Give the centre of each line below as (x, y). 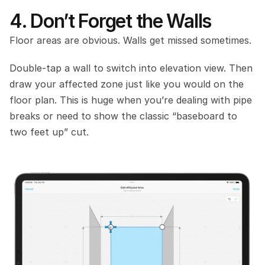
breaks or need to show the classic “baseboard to (123, 116)
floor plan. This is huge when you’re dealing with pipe (131, 100)
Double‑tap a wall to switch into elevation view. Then (131, 68)
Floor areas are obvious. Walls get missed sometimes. (130, 40)
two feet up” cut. (49, 132)
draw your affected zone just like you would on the (127, 84)
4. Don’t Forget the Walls (110, 21)
